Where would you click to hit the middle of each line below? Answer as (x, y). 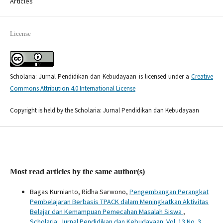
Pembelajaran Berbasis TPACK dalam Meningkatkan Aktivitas (119, 202)
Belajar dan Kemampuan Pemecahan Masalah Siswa (106, 212)
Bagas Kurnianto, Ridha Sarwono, (79, 192)
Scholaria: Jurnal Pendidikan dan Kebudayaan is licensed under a (101, 77)
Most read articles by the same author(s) (77, 172)
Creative (202, 77)
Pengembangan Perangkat (169, 192)
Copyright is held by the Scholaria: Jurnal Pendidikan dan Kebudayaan (104, 111)
